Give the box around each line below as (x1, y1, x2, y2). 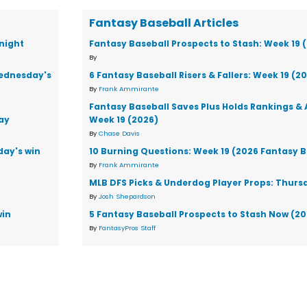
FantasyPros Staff (99, 223, 156, 232)
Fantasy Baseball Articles (89, 15, 239, 31)
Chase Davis (99, 129, 140, 138)
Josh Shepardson (99, 192, 156, 201)
